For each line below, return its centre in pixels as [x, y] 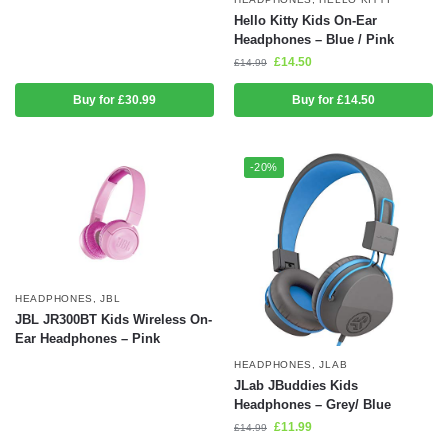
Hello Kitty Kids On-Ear [305, 20]
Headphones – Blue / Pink [314, 39]
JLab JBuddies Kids [296, 385]
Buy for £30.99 [114, 99]
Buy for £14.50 [333, 99]
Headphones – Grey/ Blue [312, 404]
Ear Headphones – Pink [87, 338]
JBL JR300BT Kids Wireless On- [113, 319]
